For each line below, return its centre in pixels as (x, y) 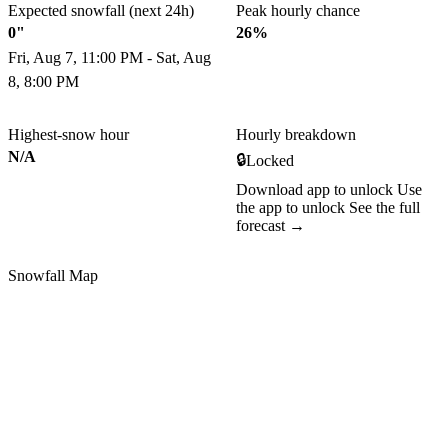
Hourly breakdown (296, 134)
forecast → (270, 225)
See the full (384, 207)
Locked (270, 161)
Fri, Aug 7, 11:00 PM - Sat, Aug (109, 57)
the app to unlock (292, 207)
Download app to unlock (316, 189)
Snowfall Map (53, 275)
